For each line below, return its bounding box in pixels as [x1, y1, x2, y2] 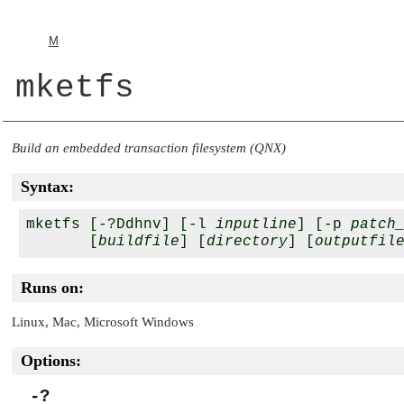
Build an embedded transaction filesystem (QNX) [12, 141, 286, 155]
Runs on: [21, 279, 84, 297]
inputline [216, 216, 297, 233]
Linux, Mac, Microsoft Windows [12, 315, 194, 330]
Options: [21, 352, 81, 371]
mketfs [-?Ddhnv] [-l [26, 216, 216, 233]
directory [207, 234, 288, 250]
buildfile [98, 234, 179, 250]
